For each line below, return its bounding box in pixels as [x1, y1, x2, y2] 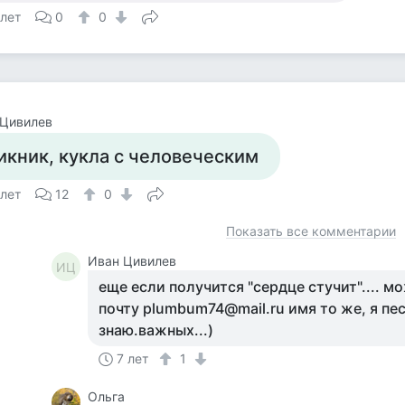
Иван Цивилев [88, 253, 177, 268]
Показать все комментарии [226, 223, 396, 239]
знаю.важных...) [99, 321, 214, 339]
